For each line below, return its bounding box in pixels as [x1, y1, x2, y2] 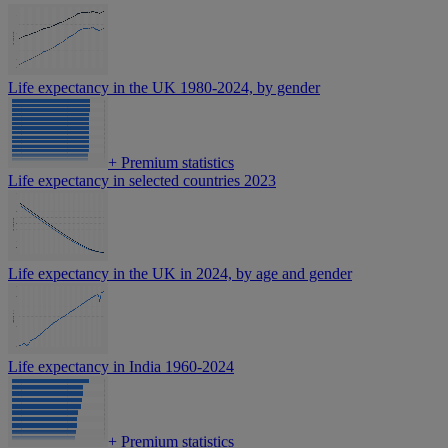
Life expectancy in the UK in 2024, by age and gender [8, 265, 352, 283]
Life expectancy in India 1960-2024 [8, 358, 234, 376]
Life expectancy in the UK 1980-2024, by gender [8, 79, 320, 97]
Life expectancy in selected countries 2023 [8, 172, 276, 190]
